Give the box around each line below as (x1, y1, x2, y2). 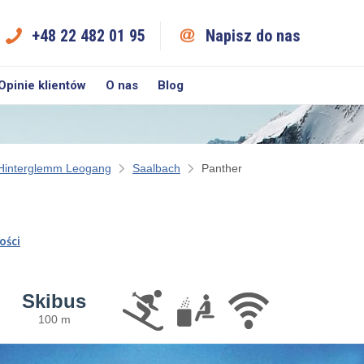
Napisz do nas (206, 25, 301, 45)
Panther (201, 161, 242, 175)
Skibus (22, 289, 86, 312)
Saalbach (132, 161, 180, 175)
